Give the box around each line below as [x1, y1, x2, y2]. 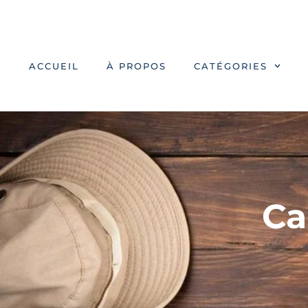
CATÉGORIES [194, 60, 268, 71]
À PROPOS [107, 60, 167, 71]
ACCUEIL [29, 60, 80, 71]
